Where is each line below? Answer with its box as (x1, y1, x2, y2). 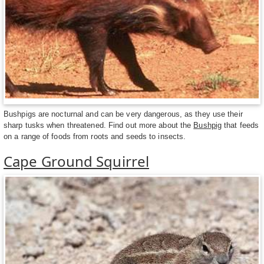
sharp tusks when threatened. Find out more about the (4, 120, 194, 130)
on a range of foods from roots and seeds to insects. (4, 131, 186, 141)
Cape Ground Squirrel (4, 151, 149, 171)
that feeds (222, 120, 259, 130)
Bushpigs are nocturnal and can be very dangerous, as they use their (4, 109, 243, 118)
